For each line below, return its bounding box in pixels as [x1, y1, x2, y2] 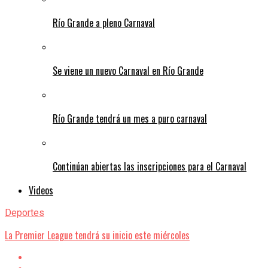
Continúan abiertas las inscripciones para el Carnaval [53, 159, 246, 174]
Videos [29, 183, 53, 198]
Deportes [5, 207, 44, 219]
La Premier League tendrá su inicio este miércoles [5, 228, 190, 243]
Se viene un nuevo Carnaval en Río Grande [53, 63, 203, 78]
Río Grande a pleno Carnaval [53, 16, 155, 31]
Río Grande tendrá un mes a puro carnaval [53, 111, 207, 126]
